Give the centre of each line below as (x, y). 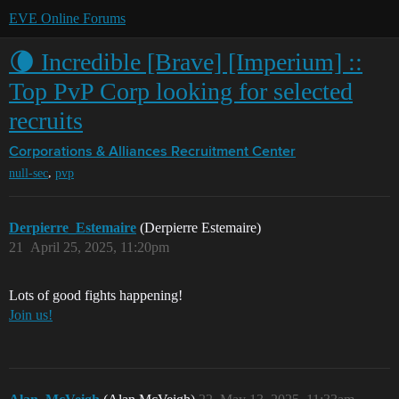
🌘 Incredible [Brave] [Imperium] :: (186, 62)
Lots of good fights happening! (96, 296)
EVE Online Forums (67, 18)
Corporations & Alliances (88, 152)
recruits (46, 121)
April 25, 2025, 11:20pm (100, 248)
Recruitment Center (233, 152)
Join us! (31, 315)
